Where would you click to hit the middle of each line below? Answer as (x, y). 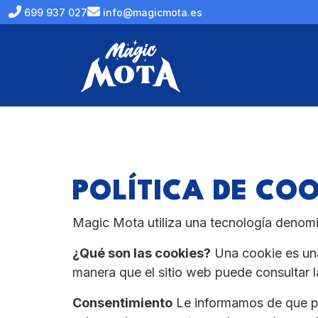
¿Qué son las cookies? (142, 253)
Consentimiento (122, 303)
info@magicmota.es (153, 12)
